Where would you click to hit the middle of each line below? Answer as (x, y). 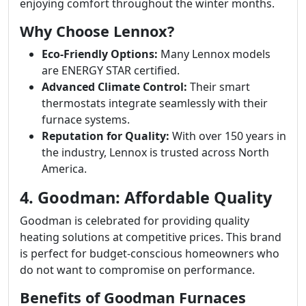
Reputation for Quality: (106, 136)
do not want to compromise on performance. (137, 270)
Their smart (219, 87)
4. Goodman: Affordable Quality (146, 197)
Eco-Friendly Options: (100, 54)
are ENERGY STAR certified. (111, 70)
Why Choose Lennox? (97, 31)
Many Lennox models (214, 54)
